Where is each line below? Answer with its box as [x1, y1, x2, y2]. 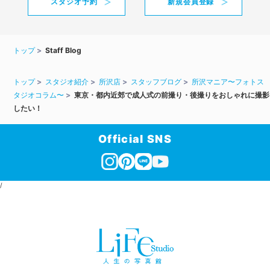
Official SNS [98, 132, 172, 145]
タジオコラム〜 [13, 90, 64, 100]
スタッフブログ [131, 77, 182, 87]
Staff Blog [45, 46, 82, 55]
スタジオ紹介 [45, 77, 89, 87]
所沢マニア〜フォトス [192, 77, 265, 87]
